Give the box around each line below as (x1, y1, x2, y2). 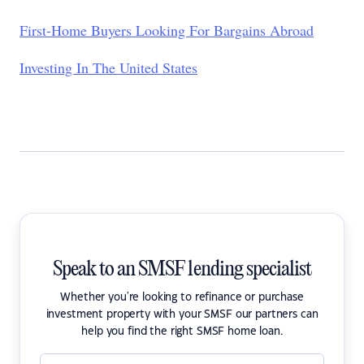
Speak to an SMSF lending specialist (52, 258, 312, 281)
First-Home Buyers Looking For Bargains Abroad (19, 20, 314, 40)
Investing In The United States (19, 58, 197, 77)
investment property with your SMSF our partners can (45, 310, 318, 319)
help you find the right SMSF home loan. (81, 327, 283, 336)
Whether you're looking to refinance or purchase (60, 292, 304, 302)
